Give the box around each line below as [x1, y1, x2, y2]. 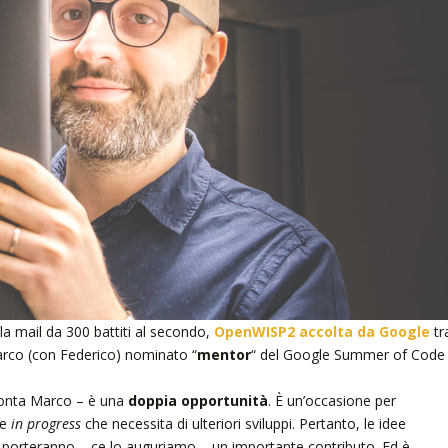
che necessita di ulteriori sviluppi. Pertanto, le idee [80, 413, 406, 433]
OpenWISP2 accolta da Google [213, 321, 430, 341]
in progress [10, 413, 81, 433]
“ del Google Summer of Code [250, 344, 445, 364]
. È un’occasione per [267, 390, 396, 410]
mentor [196, 344, 251, 364]
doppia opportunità [127, 390, 268, 410]
